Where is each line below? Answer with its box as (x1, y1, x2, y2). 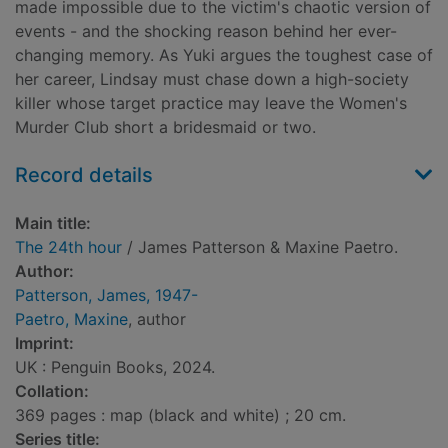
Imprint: (15, 333, 74, 354)
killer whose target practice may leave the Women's (15, 93, 407, 114)
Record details (15, 163, 153, 188)
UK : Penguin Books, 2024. (15, 357, 215, 378)
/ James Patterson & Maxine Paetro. (122, 237, 398, 258)
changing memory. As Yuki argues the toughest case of (15, 45, 433, 66)
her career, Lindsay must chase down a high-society (15, 69, 409, 90)
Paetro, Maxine (15, 309, 128, 330)
